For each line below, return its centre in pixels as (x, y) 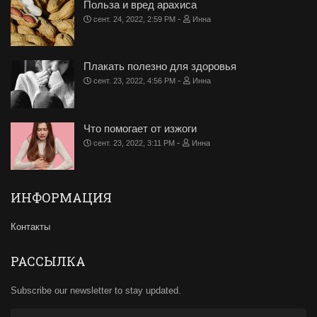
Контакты (30, 227)
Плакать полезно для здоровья (160, 67)
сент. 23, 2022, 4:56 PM (134, 81)
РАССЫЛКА (48, 261)
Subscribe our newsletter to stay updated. (96, 291)
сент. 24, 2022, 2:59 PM (134, 19)
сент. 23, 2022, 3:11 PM (134, 143)
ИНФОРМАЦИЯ (61, 198)
